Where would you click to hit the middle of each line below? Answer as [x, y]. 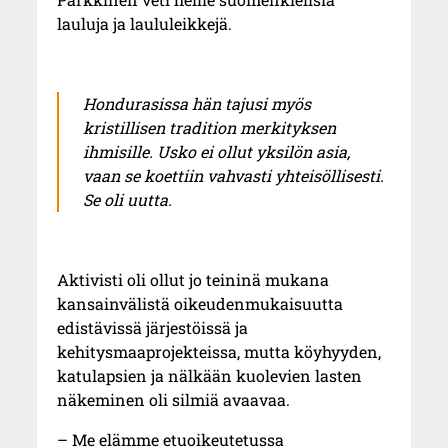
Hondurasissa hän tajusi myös [197, 104]
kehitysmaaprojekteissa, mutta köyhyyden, [219, 352]
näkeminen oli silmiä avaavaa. [174, 400]
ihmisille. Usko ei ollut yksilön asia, [217, 152]
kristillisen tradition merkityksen [210, 128]
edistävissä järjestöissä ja [153, 328]
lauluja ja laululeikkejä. [145, 24]
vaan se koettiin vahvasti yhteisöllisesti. [234, 176]
